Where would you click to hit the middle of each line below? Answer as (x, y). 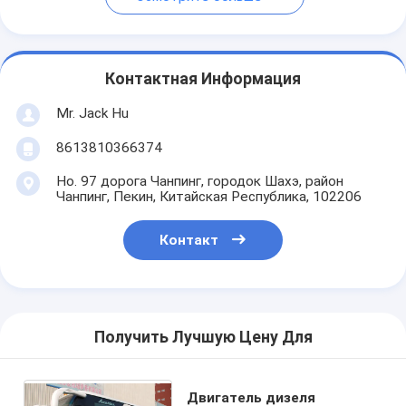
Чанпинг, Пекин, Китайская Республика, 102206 (208, 196)
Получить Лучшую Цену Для (203, 338)
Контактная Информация (203, 79)
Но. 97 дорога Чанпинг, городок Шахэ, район (199, 181)
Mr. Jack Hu (92, 113)
